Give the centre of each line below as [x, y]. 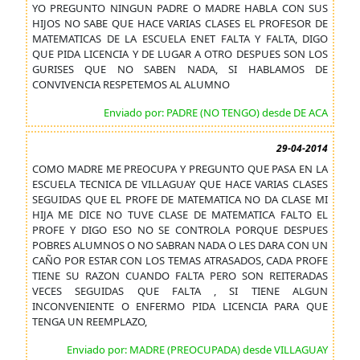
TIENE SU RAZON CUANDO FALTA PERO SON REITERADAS [180, 276]
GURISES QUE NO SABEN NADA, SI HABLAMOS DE [180, 69]
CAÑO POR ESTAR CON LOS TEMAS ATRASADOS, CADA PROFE [180, 260]
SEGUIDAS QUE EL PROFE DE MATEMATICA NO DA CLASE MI [180, 199]
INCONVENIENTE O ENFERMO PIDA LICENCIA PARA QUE [180, 306]
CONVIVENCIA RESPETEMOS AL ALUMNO [131, 84]
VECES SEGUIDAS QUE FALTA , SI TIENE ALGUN [180, 291]
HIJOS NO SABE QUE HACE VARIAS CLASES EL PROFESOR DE [180, 23]
